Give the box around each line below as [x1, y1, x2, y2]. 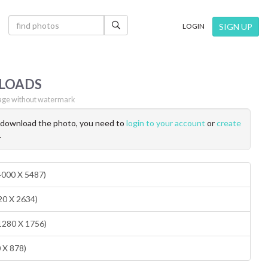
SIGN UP [219, 22, 252, 32]
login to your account [126, 118, 205, 129]
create [217, 118, 241, 129]
